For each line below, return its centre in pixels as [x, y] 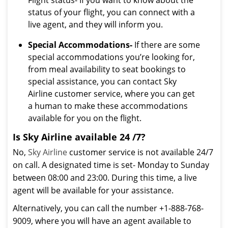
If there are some [166, 45]
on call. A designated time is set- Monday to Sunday [111, 165]
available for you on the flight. [85, 118]
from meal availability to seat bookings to [107, 69]
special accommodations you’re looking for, [111, 57]
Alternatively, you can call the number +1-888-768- [108, 208]
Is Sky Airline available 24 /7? [79, 137]
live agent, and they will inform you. [95, 24]
